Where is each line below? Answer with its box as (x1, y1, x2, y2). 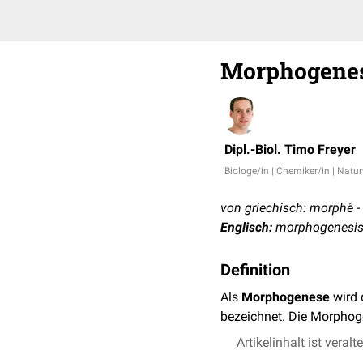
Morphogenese (241, 289, 330, 305)
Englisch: (220, 220, 272, 235)
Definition (220, 260, 290, 280)
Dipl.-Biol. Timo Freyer (224, 142, 356, 157)
